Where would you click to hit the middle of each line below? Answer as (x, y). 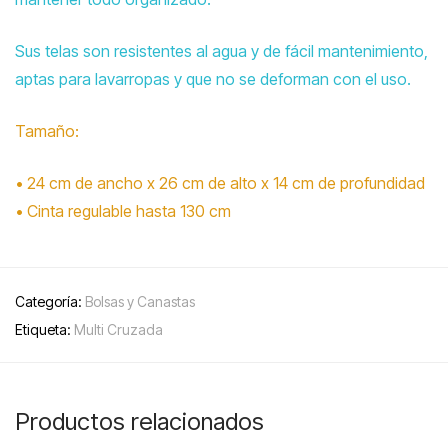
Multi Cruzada (118, 330)
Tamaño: (47, 131)
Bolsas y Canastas (140, 302)
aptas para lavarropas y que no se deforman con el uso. (213, 79)
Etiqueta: (44, 330)
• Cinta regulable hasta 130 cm (123, 211)
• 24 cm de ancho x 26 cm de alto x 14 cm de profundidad (220, 183)
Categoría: (50, 302)
